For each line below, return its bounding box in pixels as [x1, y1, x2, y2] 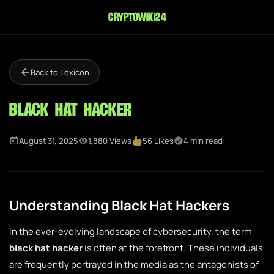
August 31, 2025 [19, 135, 78, 146]
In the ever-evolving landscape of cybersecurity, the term [9, 225, 252, 238]
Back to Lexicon [31, 67, 89, 78]
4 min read [183, 135, 223, 146]
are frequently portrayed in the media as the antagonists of [9, 258, 259, 271]
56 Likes [143, 135, 174, 146]
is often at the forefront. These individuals [83, 242, 263, 254]
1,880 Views [88, 135, 131, 146]
